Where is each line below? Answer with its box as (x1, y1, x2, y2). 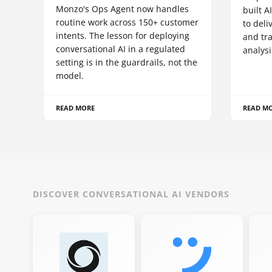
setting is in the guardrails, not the (56, 56, 197, 69)
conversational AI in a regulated (56, 43, 185, 55)
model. (56, 70, 84, 82)
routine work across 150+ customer (56, 16, 199, 29)
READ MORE (56, 103, 95, 113)
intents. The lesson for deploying (56, 30, 189, 42)
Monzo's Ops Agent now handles (56, 3, 189, 15)
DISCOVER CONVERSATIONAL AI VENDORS (32, 188, 229, 200)
